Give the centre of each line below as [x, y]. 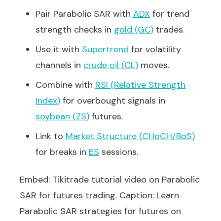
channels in [59, 65]
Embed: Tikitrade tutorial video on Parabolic [110, 180]
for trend [170, 14]
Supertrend [105, 49]
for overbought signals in [113, 101]
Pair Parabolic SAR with [84, 14]
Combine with [65, 85]
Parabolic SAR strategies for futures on [100, 211]
